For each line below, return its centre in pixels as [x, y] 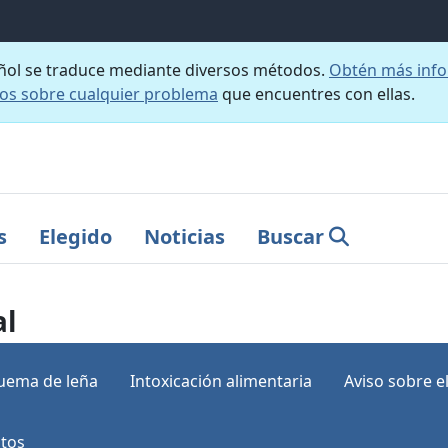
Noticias [184, 236]
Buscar [290, 236]
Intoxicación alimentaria [221, 380]
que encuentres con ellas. [316, 94]
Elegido [75, 236]
